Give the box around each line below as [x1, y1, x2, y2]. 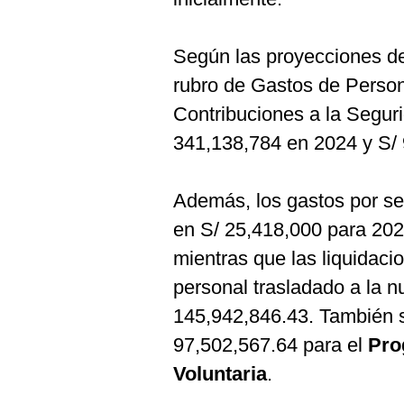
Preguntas [21, 40, 84, 54]
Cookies [21, 10, 71, 24]
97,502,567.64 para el [173, 334, 368, 356]
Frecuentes [21, 54, 90, 69]
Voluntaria [173, 363, 267, 385]
